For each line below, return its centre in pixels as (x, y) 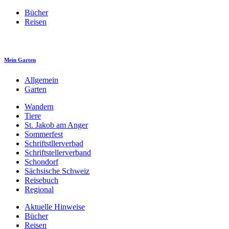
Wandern (39, 106)
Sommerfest (44, 134)
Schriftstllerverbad (54, 143)
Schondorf (41, 162)
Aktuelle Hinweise (55, 207)
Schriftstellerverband (58, 152)
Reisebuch (41, 180)
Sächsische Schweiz (57, 171)
